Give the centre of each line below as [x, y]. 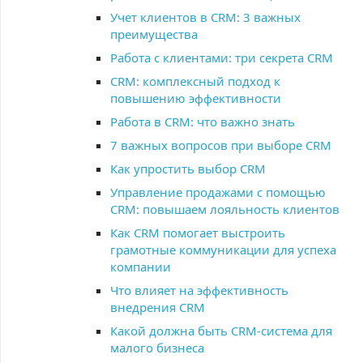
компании [141, 267]
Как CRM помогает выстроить [198, 233]
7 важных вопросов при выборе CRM [221, 145]
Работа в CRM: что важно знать [203, 122]
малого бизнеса [157, 348]
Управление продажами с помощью [218, 192]
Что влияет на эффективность [199, 290]
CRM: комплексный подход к [195, 81]
